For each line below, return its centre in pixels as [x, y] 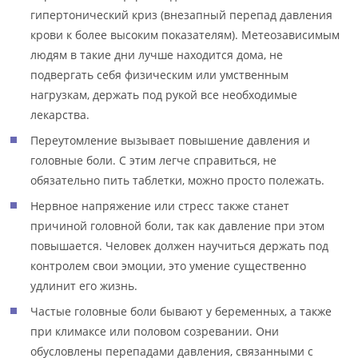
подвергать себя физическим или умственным [160, 75]
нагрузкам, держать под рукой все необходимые [164, 95]
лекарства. [60, 115]
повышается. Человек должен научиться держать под [180, 246]
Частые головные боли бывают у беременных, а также [181, 311]
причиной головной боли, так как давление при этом [178, 226]
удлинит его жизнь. [84, 286]
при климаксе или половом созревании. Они [155, 331]
